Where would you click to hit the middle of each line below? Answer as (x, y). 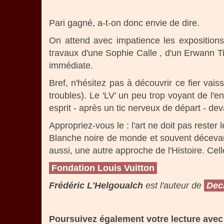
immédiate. (71, 65)
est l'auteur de (173, 185)
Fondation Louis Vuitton (103, 168)
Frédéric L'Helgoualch (96, 185)
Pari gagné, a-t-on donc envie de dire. (124, 23)
